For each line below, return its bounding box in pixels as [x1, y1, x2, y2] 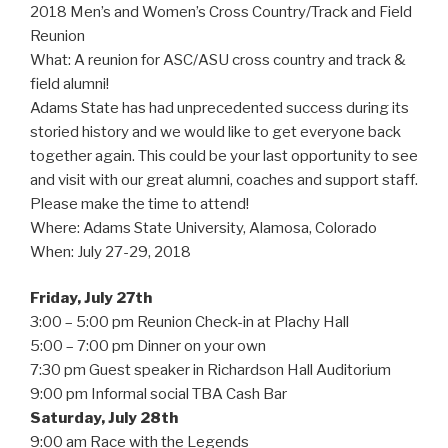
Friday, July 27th [30, 289, 152, 308]
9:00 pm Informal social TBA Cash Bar [30, 385, 287, 404]
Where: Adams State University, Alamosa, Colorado [30, 218, 377, 237]
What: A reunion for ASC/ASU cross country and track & [30, 50, 406, 69]
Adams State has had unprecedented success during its [30, 98, 409, 117]
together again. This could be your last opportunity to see [30, 146, 418, 165]
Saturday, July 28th [30, 409, 178, 428]
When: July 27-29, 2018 [30, 242, 191, 261]
